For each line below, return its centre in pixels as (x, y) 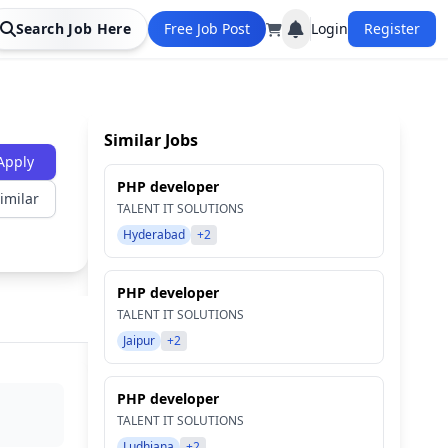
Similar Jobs (151, 140)
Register (392, 28)
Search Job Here (73, 28)
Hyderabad (154, 234)
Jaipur (139, 340)
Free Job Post (207, 28)
